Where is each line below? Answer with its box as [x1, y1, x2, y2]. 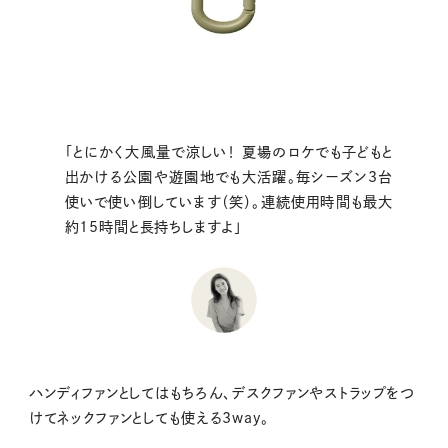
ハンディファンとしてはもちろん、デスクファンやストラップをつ [28, 385, 416, 400]
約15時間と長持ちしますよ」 [64, 219, 242, 234]
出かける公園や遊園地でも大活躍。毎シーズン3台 [64, 169, 394, 184]
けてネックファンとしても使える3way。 [28, 410, 269, 425]
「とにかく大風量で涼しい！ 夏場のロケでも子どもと [64, 144, 394, 159]
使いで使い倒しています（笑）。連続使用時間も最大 [64, 194, 394, 209]
